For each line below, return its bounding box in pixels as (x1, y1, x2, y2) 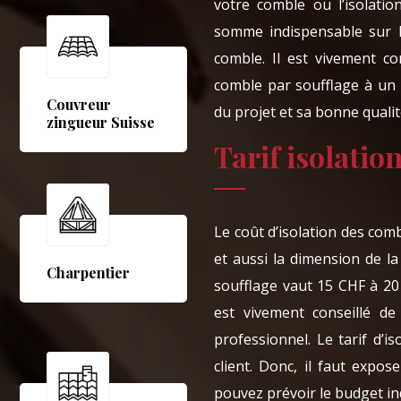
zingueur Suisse (47, 113, 156, 132)
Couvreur (47, 95, 112, 115)
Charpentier (47, 263, 131, 283)
